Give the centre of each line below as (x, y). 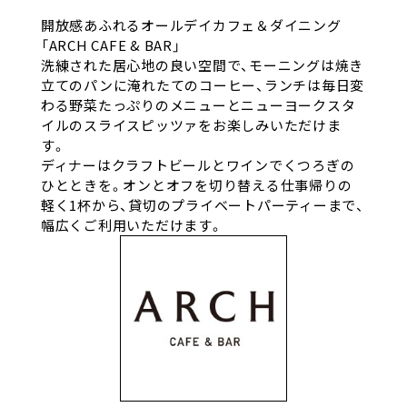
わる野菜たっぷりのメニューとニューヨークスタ (198, 104)
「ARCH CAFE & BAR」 (110, 45)
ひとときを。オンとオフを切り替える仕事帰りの (196, 184)
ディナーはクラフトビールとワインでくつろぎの (198, 164)
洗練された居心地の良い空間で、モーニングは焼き (202, 65)
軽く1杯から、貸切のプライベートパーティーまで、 (202, 204)
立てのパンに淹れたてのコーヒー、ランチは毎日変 (203, 84)
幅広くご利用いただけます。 (132, 224)
